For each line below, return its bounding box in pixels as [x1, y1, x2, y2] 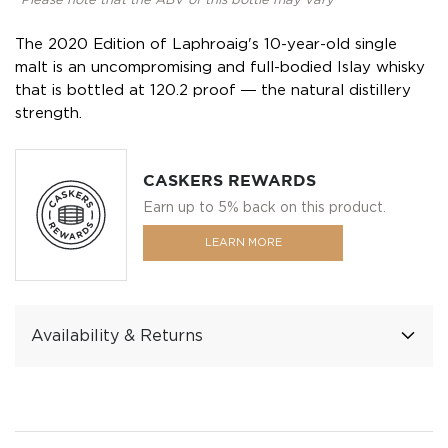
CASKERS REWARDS [143, 172, 316, 189]
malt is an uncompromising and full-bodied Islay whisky [15, 60, 425, 74]
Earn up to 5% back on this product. [143, 200, 386, 214]
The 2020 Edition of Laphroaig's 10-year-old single [15, 37, 397, 51]
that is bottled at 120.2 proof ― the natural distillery [15, 83, 411, 97]
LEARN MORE [204, 237, 282, 248]
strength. [15, 106, 82, 120]
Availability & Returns [31, 328, 203, 344]
